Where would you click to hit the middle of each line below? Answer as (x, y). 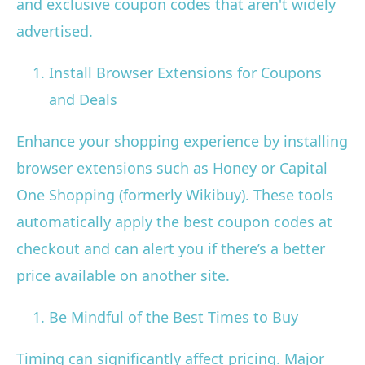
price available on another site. (123, 276)
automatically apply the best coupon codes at (174, 222)
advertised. (55, 31)
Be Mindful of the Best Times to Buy (174, 317)
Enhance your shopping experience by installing (182, 141)
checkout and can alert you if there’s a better (171, 249)
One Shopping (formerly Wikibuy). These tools (175, 195)
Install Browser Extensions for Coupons (185, 73)
